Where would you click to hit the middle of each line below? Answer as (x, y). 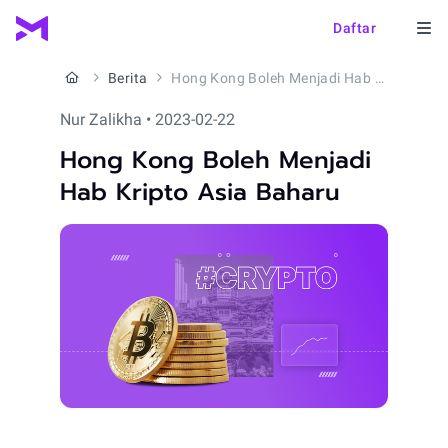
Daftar (354, 28)
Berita (128, 78)
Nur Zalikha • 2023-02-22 (147, 119)
